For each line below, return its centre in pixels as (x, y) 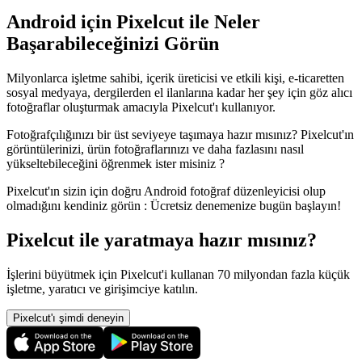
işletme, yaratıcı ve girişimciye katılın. (102, 288)
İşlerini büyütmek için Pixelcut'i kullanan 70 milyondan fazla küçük (178, 274)
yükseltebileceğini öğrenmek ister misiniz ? (116, 164)
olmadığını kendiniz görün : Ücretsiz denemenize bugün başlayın (172, 206)
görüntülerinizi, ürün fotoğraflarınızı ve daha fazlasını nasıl (155, 149)
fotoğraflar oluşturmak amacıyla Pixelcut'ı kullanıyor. (141, 107)
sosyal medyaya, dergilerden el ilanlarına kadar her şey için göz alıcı (179, 93)
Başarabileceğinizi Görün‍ (113, 44)
